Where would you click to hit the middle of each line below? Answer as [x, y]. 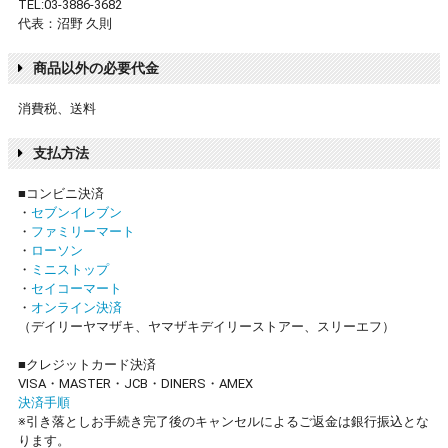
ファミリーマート [83, 232]
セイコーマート [76, 289]
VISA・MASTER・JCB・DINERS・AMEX [135, 384]
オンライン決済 [76, 308]
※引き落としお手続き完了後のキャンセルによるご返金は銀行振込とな [223, 422]
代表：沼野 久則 [65, 24]
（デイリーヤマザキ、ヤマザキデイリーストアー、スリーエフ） [206, 327]
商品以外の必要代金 [96, 68]
